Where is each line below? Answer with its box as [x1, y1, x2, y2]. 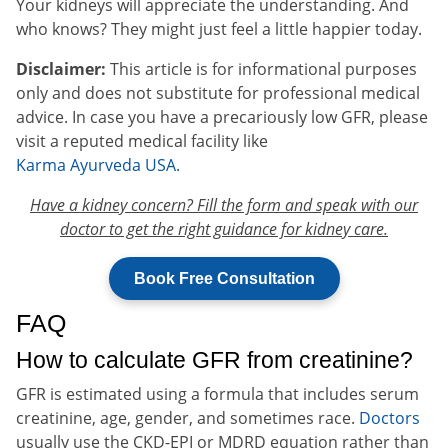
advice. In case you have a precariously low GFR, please [16, 105, 428, 128]
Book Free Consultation [133, 269, 315, 287]
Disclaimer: [16, 57, 106, 80]
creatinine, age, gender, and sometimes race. [16, 406, 359, 429]
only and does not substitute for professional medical [16, 81, 420, 104]
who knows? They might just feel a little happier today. [16, 17, 422, 40]
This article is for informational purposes [106, 57, 417, 80]
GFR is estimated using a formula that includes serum [16, 382, 419, 405]
